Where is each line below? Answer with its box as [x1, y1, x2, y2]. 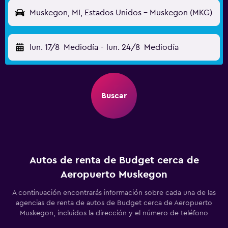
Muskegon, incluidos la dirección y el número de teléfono [20, 210, 208, 217]
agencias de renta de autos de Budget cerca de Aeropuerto [16, 199, 212, 207]
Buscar [101, 92, 127, 100]
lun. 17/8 [30, 43, 60, 51]
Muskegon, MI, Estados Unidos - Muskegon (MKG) [30, 9, 212, 17]
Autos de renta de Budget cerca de [29, 155, 199, 165]
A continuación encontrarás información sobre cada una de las [12, 189, 216, 196]
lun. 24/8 [106, 43, 140, 51]
